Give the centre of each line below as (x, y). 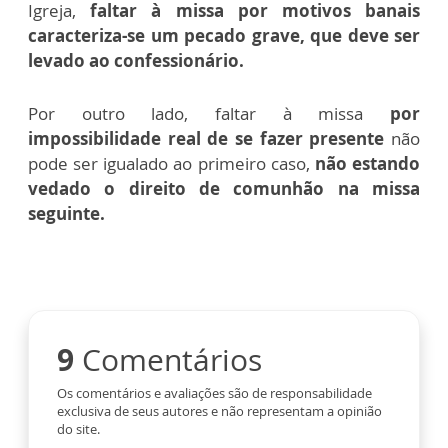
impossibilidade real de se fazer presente (206, 139)
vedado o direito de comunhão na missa (224, 189)
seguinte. (66, 214)
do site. (78, 429)
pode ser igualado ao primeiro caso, (171, 164)
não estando (367, 164)
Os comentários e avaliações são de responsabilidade (214, 393)
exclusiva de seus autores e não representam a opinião (219, 411)
